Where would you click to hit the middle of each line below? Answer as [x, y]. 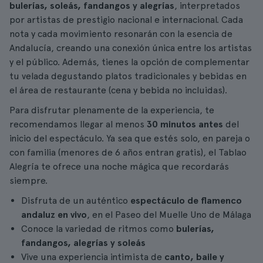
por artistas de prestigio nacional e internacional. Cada [126, 20]
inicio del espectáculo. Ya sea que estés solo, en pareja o [130, 138]
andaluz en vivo [54, 215]
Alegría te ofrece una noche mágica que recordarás [119, 166]
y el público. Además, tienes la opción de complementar [129, 62]
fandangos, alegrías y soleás [83, 243]
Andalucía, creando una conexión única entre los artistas [131, 48]
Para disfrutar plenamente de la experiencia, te [112, 110]
